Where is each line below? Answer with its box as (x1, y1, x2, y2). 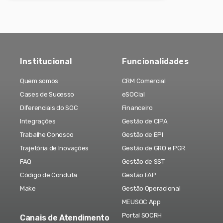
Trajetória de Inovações (20, 144, 89, 152)
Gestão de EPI (121, 131, 163, 139)
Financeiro (121, 104, 153, 112)
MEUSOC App (121, 198, 161, 206)
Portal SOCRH (121, 212, 162, 220)
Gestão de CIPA (121, 117, 168, 125)
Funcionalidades (121, 57, 189, 67)
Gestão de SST (121, 158, 165, 166)
